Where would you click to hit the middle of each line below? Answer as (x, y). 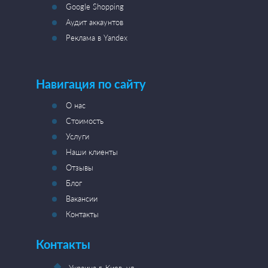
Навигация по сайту (91, 84)
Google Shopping (95, 7)
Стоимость (85, 121)
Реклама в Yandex (97, 38)
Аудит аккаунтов (95, 22)
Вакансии (82, 199)
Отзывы (80, 168)
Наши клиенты (92, 152)
